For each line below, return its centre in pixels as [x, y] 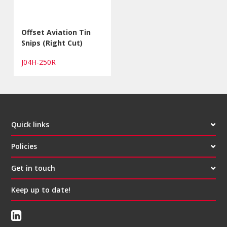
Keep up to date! [41, 190]
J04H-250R [41, 62]
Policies [24, 146]
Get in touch [33, 168]
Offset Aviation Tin [56, 32]
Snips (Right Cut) [52, 43]
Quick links [30, 124]
